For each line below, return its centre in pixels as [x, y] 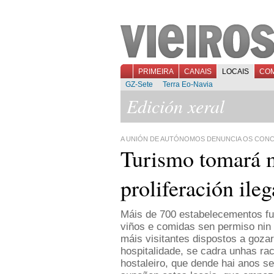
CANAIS [198, 72]
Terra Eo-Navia [188, 84]
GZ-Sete [139, 84]
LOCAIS [235, 72]
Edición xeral [176, 106]
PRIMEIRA [156, 72]
